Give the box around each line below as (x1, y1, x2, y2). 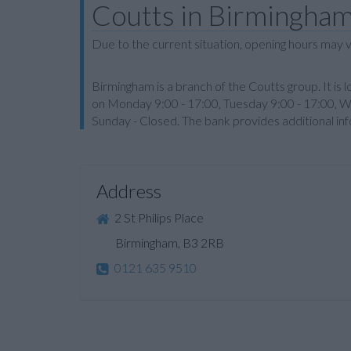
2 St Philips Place (112, 210, 204, 225)
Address (96, 179, 161, 202)
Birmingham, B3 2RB (96, 235, 224, 251)
